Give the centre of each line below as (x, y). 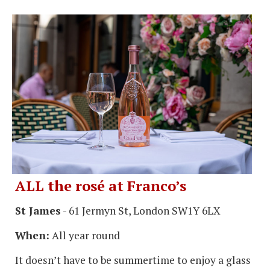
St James (38, 210)
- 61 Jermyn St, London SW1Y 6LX (141, 210)
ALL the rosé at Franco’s (101, 185)
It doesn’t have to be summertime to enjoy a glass (133, 260)
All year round (85, 235)
